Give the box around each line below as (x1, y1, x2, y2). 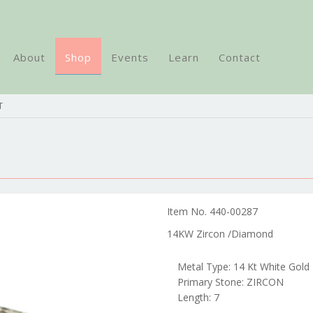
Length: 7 (177, 291, 219, 304)
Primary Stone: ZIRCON (177, 275, 284, 289)
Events (111, 50, 149, 64)
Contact (219, 50, 261, 64)
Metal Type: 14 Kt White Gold (177, 260, 310, 273)
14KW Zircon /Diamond (167, 227, 273, 240)
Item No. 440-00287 (167, 205, 258, 218)
